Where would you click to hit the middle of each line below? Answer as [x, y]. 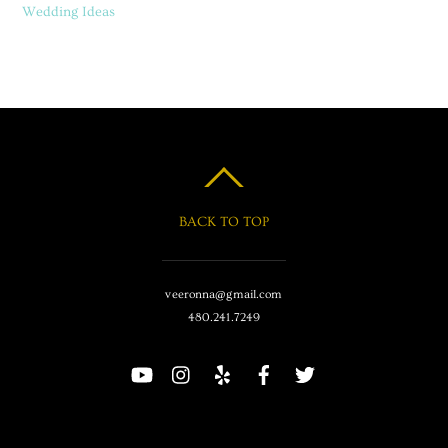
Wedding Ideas [69, 11]
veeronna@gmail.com [224, 294]
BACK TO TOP [223, 222]
